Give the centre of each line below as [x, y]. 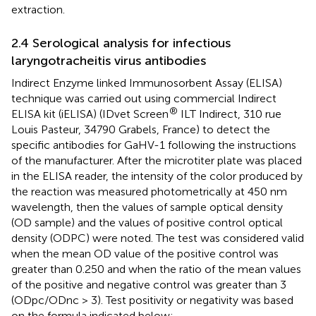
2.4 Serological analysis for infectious [121, 43]
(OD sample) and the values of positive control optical [147, 222]
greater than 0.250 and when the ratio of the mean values [156, 269]
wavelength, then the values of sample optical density [147, 207]
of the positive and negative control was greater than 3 [149, 284]
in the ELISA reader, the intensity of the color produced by [157, 176]
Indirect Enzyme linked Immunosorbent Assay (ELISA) [147, 83]
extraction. [38, 9]
